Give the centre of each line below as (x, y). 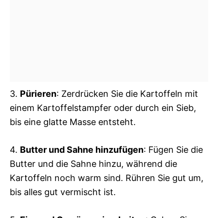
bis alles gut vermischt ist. (63, 192)
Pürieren (38, 94)
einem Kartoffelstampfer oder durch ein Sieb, (103, 108)
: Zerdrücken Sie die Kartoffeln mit (127, 94)
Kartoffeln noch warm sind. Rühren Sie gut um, (107, 178)
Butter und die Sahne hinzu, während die (93, 164)
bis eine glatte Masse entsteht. (73, 122)
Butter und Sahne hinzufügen (82, 150)
